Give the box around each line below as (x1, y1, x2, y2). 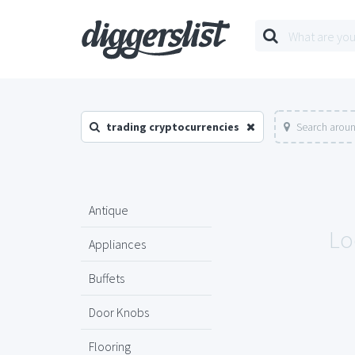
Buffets (89, 270, 124, 286)
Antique (89, 202, 128, 218)
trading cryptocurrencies (106, 120, 239, 134)
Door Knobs (89, 304, 149, 320)
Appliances (89, 236, 146, 252)
